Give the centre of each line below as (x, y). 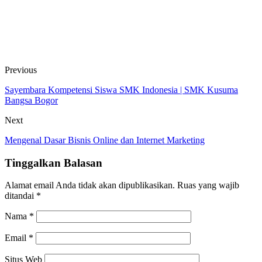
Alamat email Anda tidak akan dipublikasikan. (90, 185)
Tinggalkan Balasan (54, 163)
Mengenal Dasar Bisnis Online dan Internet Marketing (105, 140)
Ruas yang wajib (208, 185)
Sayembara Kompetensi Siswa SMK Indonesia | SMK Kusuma (121, 89)
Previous (21, 70)
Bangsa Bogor (31, 100)
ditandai (20, 196)
